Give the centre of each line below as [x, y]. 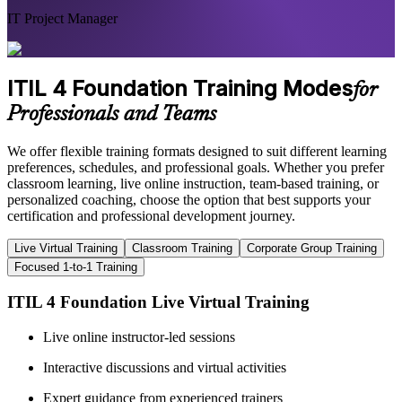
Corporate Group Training [312, 248]
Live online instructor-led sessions [139, 337]
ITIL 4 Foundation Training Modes [180, 88]
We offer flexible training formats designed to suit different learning [197, 151]
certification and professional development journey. [151, 215]
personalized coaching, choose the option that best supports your [189, 199]
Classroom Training [182, 248]
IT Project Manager [62, 18]
